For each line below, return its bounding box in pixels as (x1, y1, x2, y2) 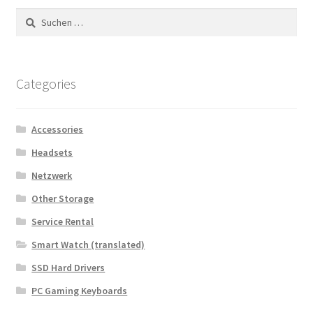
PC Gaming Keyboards (31, 284, 128, 298)
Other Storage (31, 192, 94, 205)
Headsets (31, 146, 73, 159)
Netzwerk (31, 169, 73, 182)
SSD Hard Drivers (31, 261, 105, 275)
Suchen (15, 9, 46, 22)
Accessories (31, 123, 84, 136)
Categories (15, 74, 76, 92)
